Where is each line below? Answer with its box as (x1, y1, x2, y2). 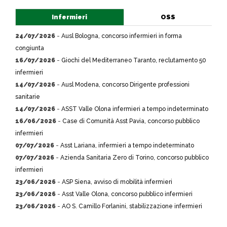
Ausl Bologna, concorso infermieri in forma (61, 32, 182, 40)
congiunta (15, 45, 44, 52)
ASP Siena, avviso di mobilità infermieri (62, 178, 172, 185)
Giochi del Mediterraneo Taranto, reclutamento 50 (61, 57, 206, 64)
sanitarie (15, 93, 40, 100)
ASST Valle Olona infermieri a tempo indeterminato (61, 105, 208, 112)
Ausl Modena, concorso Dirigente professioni (61, 81, 190, 88)
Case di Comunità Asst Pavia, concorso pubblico (62, 118, 200, 125)
